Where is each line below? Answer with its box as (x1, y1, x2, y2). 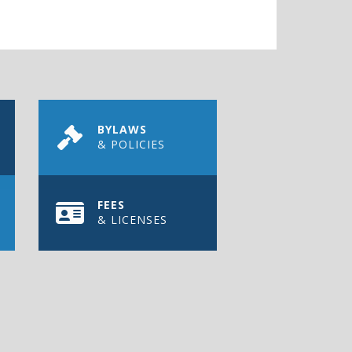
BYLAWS (97, 121, 147, 137)
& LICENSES (97, 211, 167, 227)
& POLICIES (97, 136, 165, 152)
